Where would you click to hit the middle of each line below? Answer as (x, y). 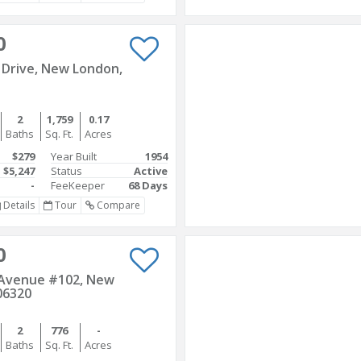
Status (66, 171)
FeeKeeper (78, 185)
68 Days (148, 185)
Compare (117, 205)
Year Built (74, 156)
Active (151, 171)
